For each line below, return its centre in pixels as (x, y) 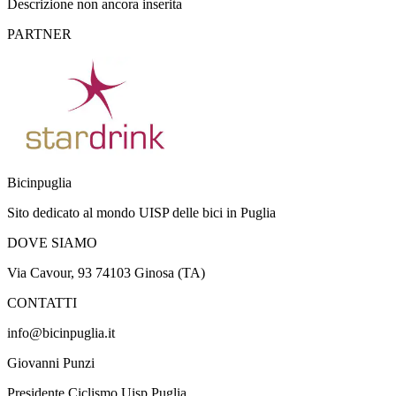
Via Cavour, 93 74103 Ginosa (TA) (106, 272)
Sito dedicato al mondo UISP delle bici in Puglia (141, 212)
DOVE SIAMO (52, 242)
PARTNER (39, 34)
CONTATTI (42, 302)
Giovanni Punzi (51, 362)
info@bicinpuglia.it (61, 332)
